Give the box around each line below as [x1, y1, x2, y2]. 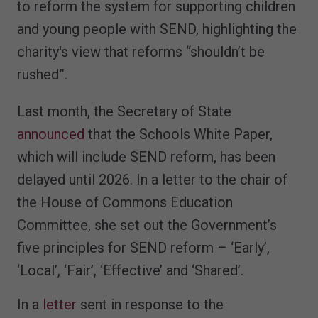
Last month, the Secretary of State [17, 102, 231, 120]
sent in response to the [77, 295, 224, 313]
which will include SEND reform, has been [17, 148, 275, 165]
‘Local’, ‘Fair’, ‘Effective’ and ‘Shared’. [17, 261, 243, 279]
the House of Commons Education [17, 193, 233, 211]
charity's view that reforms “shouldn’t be [17, 43, 265, 60]
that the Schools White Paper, [84, 125, 273, 143]
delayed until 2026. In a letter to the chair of [17, 170, 287, 188]
